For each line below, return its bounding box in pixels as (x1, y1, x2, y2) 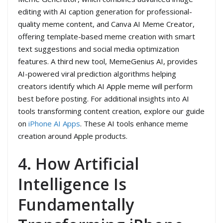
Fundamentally (18, 194, 134, 216)
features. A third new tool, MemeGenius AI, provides (18, 56, 198, 66)
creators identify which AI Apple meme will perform (18, 81, 193, 91)
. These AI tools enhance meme (80, 118, 188, 128)
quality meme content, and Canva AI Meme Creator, (18, 18, 195, 29)
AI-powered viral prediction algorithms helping (18, 68, 176, 79)
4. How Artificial (18, 153, 139, 175)
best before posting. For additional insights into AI (18, 93, 189, 104)
